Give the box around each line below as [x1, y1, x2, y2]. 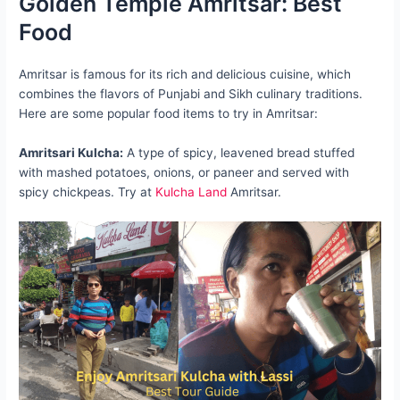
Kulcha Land [155, 184, 231, 199]
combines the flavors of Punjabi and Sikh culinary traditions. [19, 87, 363, 102]
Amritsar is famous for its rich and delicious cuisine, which [19, 67, 352, 82]
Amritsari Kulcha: [19, 145, 124, 160]
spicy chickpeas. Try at [19, 184, 156, 199]
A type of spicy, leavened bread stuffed [123, 145, 355, 160]
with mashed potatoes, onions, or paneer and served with [19, 164, 350, 179]
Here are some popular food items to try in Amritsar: [19, 106, 319, 121]
